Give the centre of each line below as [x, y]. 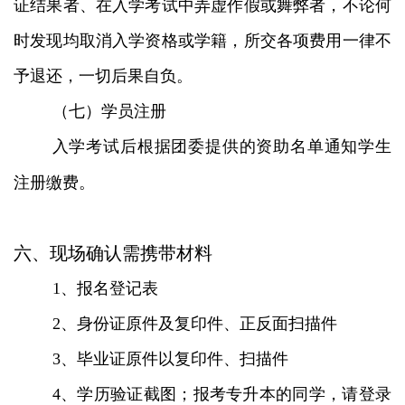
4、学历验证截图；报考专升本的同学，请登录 [221, 394]
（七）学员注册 [109, 111]
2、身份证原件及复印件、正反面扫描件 [194, 323]
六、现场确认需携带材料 [113, 253]
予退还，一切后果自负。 [103, 75]
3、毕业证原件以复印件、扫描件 [170, 358]
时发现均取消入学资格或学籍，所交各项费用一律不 [202, 40]
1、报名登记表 [105, 288]
